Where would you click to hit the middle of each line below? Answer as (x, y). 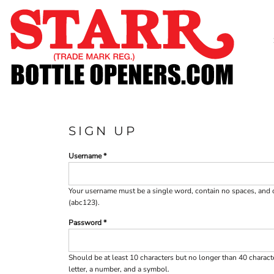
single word (172, 191)
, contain (206, 191)
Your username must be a (110, 191)
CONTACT (67, 95)
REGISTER (67, 167)
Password (85, 223)
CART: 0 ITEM (67, 186)
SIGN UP (103, 131)
